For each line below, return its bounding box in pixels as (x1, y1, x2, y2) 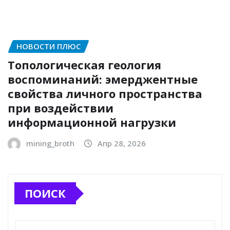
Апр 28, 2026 (98, 138, 146, 149)
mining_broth (26, 138, 74, 149)
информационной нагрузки (8, 114, 176, 130)
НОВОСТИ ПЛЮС (16, 41, 81, 51)
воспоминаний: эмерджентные (8, 71, 198, 87)
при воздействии (8, 100, 113, 116)
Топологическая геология (8, 57, 161, 73)
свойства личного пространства (8, 86, 202, 102)
